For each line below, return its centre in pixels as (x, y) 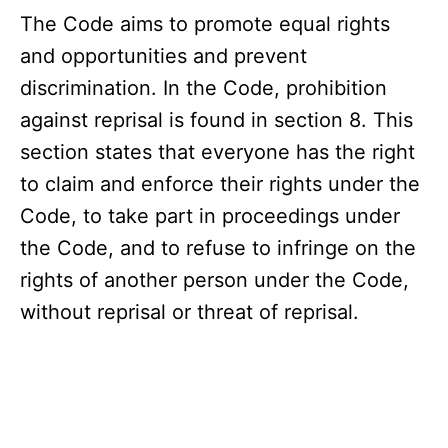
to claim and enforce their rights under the (220, 184)
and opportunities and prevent (163, 56)
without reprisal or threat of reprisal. (189, 312)
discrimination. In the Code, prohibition (203, 88)
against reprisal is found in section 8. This (216, 120)
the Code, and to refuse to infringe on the (218, 248)
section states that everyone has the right (217, 152)
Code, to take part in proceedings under (210, 216)
